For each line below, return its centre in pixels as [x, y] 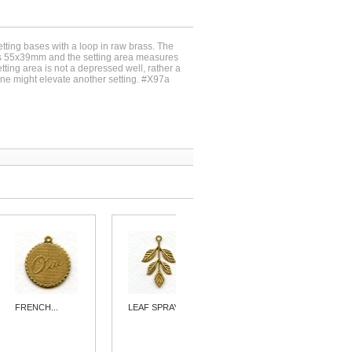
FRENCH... [37, 307]
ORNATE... [263, 307]
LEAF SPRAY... [157, 307]
